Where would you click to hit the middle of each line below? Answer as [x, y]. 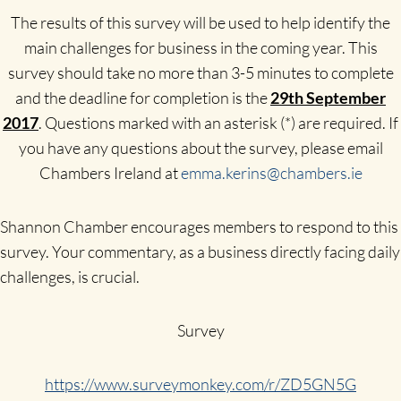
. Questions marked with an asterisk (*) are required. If [218, 123]
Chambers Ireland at [110, 173]
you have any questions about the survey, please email [200, 148]
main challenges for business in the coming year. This [200, 48]
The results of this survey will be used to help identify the [200, 23]
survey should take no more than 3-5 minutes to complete [200, 73]
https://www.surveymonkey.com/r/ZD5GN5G [200, 384]
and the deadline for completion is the [143, 98]
